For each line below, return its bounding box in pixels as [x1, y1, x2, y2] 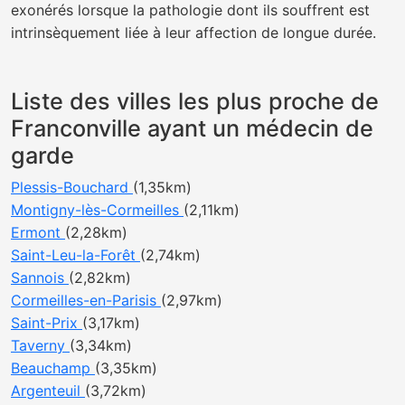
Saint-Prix [11, 314, 82, 332]
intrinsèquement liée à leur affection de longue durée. [11, 24, 376, 42]
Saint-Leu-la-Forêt [11, 246, 140, 264]
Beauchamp [11, 359, 95, 377]
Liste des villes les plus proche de [11, 88, 379, 115]
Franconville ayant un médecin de [11, 115, 373, 142]
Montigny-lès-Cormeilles [11, 201, 184, 219]
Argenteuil [11, 381, 85, 400]
